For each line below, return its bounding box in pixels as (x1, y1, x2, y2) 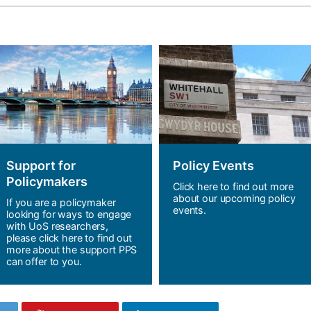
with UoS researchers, (6, 220, 108, 233)
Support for (6, 158, 76, 174)
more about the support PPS (6, 244, 137, 256)
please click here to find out (6, 232, 132, 244)
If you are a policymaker (6, 196, 116, 209)
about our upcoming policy (173, 192, 296, 205)
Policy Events (173, 158, 254, 174)
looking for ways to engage (6, 208, 132, 221)
